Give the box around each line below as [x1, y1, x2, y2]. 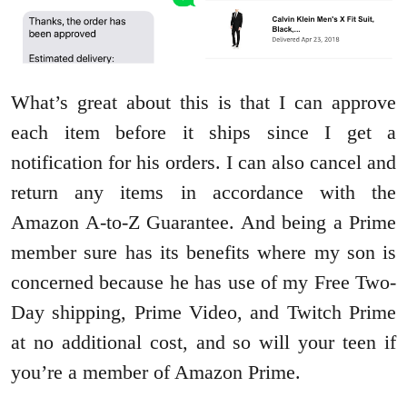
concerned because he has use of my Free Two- [11, 270, 396, 293]
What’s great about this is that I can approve [11, 90, 396, 114]
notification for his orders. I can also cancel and [11, 150, 396, 174]
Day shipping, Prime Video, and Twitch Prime [11, 300, 396, 323]
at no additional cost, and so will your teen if [11, 330, 396, 353]
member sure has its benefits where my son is [11, 240, 396, 263]
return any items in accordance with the [11, 180, 396, 203]
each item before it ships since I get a [11, 120, 396, 144]
